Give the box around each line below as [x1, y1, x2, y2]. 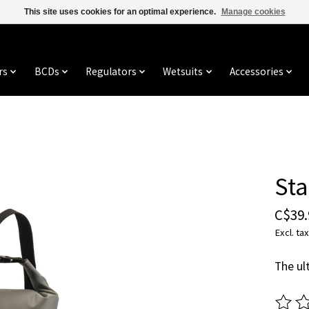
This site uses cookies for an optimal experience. [23, 7, 218, 17]
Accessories [229, 65, 283, 79]
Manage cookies [221, 7, 286, 17]
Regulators [86, 65, 137, 79]
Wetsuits [163, 65, 203, 79]
